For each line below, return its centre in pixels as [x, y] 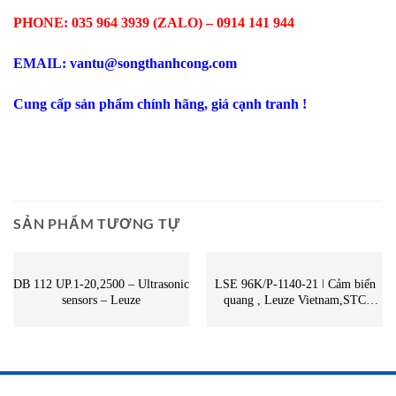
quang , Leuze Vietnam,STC [295, 301]
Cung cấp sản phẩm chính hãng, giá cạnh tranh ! [160, 103]
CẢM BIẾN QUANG [56, 266]
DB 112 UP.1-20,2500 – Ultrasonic [101, 285]
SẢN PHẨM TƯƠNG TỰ [97, 223]
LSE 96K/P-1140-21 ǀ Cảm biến [295, 285]
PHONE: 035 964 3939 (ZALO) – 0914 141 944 [154, 23]
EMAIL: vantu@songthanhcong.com [125, 64]
